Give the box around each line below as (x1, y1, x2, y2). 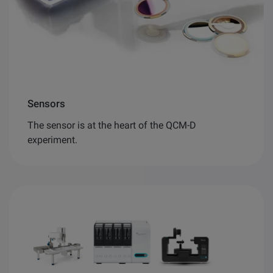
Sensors (27, 97, 65, 110)
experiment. (27, 133, 77, 146)
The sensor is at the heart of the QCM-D (27, 119, 196, 131)
